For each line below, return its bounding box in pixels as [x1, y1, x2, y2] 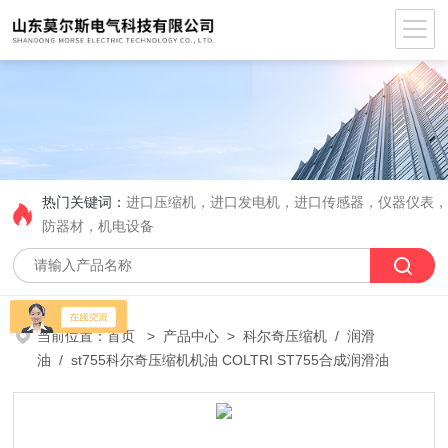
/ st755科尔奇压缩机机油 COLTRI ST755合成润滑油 [51, 352, 390, 368]
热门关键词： [42, 194, 127, 210]
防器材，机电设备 [42, 218, 155, 234]
